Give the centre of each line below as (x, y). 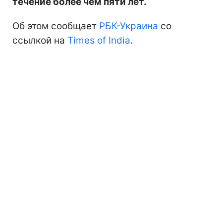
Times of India (99, 41)
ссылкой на (40, 41)
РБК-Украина (129, 26)
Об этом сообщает (56, 26)
